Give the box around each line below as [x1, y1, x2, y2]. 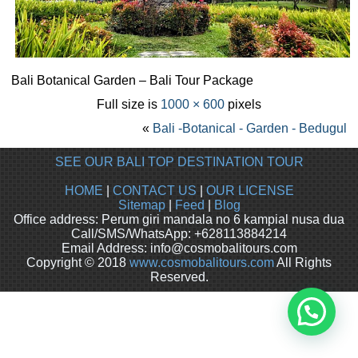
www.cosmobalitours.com [129, 255, 274, 269]
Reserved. [149, 269, 209, 284]
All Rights [274, 255, 332, 269]
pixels [225, 97, 261, 112]
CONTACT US [112, 183, 197, 197]
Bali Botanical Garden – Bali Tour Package [11, 74, 254, 88]
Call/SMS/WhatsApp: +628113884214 [71, 226, 287, 241]
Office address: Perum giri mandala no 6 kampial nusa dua [14, 212, 344, 226]
